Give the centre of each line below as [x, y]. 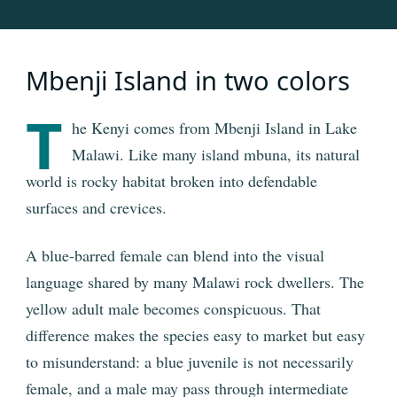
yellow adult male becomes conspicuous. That [173, 309]
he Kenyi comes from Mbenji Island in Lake [214, 128]
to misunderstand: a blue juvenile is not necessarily [190, 362]
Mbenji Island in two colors [188, 81]
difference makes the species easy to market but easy [195, 335]
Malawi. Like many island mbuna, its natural [216, 155]
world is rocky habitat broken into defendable [171, 181]
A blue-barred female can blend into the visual [175, 256]
